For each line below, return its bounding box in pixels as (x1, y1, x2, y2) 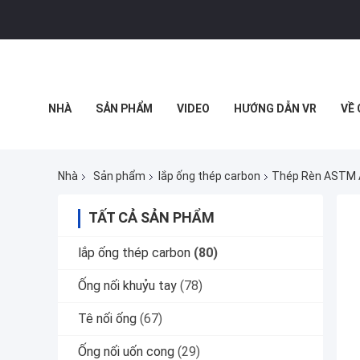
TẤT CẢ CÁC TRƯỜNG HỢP (48, 138, 189, 151)
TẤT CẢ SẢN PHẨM (88, 209, 215, 227)
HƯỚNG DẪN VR (234, 102, 317, 115)
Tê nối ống (78, 311, 137, 327)
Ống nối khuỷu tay (78, 278, 177, 294)
